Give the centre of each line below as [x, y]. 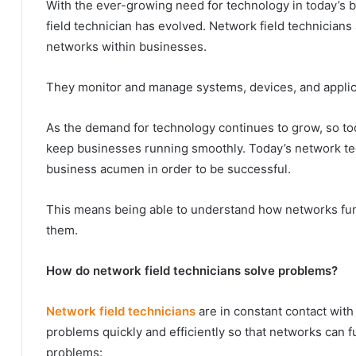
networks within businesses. [128, 46]
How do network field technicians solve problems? [192, 271]
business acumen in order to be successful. [168, 169]
